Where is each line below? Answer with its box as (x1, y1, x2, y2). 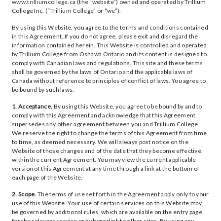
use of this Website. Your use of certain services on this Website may (12, 199, 202, 207)
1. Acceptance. (12, 103, 53, 110)
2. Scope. (12, 190, 37, 198)
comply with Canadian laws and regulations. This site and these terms (12, 59, 203, 67)
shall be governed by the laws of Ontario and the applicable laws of (12, 68, 193, 75)
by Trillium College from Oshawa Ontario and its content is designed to (12, 50, 207, 58)
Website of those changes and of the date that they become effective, (12, 147, 203, 154)
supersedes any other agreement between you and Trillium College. (12, 120, 200, 128)
